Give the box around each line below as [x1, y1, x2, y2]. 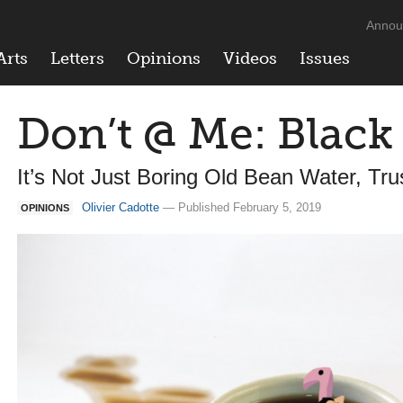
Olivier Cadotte [82, 201, 159, 214]
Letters [50, 49, 104, 68]
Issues [300, 49, 350, 68]
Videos [223, 49, 277, 68]
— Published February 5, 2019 [159, 201, 321, 214]
